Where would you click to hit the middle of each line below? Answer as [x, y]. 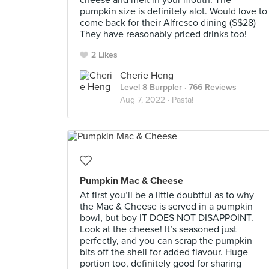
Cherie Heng [147, 76]
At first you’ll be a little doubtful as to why [167, 195]
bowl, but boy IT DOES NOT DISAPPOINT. [167, 218]
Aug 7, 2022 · [146, 100]
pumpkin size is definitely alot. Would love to [174, 11]
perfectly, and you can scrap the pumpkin [166, 241]
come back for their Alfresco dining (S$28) [168, 23]
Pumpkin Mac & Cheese [131, 181]
